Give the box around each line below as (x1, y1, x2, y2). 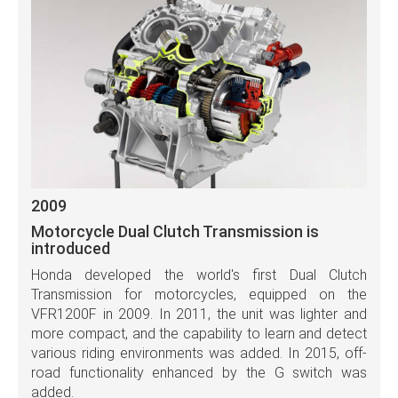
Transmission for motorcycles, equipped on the (31, 286, 367, 304)
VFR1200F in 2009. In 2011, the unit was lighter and (31, 306, 367, 323)
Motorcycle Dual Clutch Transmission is (31, 222, 319, 242)
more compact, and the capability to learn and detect (31, 325, 367, 343)
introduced (31, 239, 110, 259)
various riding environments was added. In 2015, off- (31, 345, 367, 362)
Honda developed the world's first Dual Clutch (31, 267, 367, 284)
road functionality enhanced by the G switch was (31, 364, 367, 382)
